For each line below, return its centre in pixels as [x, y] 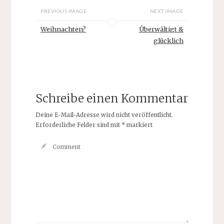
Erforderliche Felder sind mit [78, 125]
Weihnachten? [63, 29]
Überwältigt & [161, 29]
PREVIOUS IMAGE [64, 11]
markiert [138, 125]
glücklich [168, 41]
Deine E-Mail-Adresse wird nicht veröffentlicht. [104, 115]
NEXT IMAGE [166, 11]
